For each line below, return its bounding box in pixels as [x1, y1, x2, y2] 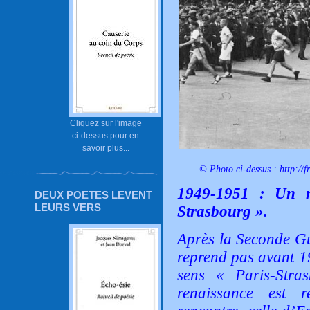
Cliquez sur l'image [70, 118, 142, 127]
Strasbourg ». [177, 202, 268, 220]
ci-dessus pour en [72, 131, 140, 140]
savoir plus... [82, 143, 129, 152]
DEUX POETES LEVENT [35, 189, 152, 201]
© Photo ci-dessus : [199, 163, 280, 174]
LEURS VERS [35, 201, 101, 213]
